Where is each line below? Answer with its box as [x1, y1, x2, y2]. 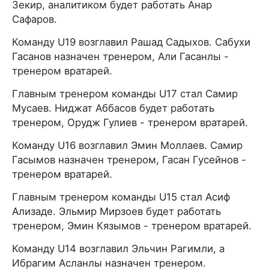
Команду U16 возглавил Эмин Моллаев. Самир [12, 139, 243, 152]
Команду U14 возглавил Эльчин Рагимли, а [12, 243, 225, 255]
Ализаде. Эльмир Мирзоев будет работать [12, 205, 221, 218]
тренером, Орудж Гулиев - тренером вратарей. [12, 116, 248, 129]
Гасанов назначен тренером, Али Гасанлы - [12, 50, 229, 63]
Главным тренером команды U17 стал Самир [12, 88, 238, 100]
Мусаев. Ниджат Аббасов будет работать [12, 102, 214, 115]
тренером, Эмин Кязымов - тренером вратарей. [12, 220, 252, 232]
